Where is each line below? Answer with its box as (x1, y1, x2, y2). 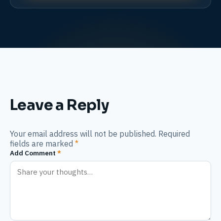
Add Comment (10, 148, 57, 157)
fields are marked (10, 138, 75, 148)
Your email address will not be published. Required (10, 128, 190, 139)
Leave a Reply (10, 95, 109, 114)
